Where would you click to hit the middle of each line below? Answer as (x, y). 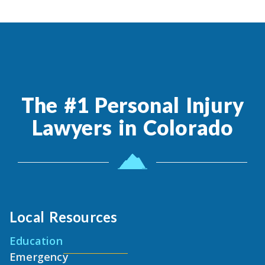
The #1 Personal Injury (132, 105)
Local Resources (64, 217)
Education (36, 241)
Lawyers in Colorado (132, 127)
